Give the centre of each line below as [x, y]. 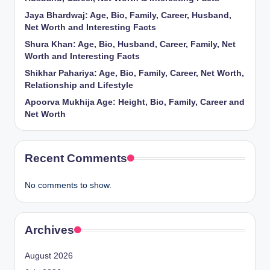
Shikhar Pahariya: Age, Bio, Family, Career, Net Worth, [134, 74]
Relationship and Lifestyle [79, 86]
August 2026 [49, 256]
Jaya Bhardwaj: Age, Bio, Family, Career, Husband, [128, 16]
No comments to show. [68, 186]
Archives [49, 230]
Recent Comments [76, 159]
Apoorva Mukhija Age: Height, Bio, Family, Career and [135, 102]
